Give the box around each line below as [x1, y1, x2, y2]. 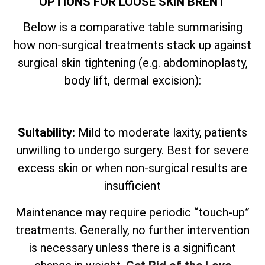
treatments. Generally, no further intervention [15, 222, 250, 237]
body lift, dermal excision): [64, 73, 201, 88]
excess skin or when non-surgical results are [18, 161, 247, 176]
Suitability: [18, 125, 75, 140]
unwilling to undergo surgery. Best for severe [16, 143, 249, 158]
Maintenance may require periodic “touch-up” [15, 205, 250, 219]
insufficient [104, 179, 161, 193]
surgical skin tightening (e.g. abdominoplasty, [17, 55, 248, 70]
